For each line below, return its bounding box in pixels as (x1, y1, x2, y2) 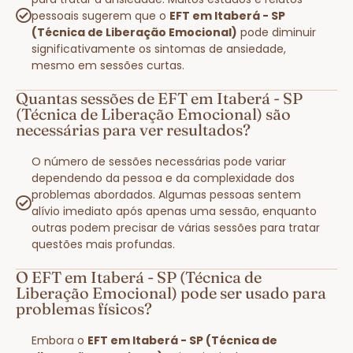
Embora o (32, 332, 87, 348)
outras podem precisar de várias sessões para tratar (32, 219, 320, 236)
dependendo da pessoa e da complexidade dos (32, 169, 295, 186)
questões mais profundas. (32, 236, 175, 252)
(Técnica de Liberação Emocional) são (16, 103, 291, 124)
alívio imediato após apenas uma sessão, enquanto (32, 203, 317, 219)
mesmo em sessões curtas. (32, 57, 184, 73)
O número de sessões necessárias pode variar (32, 153, 286, 169)
